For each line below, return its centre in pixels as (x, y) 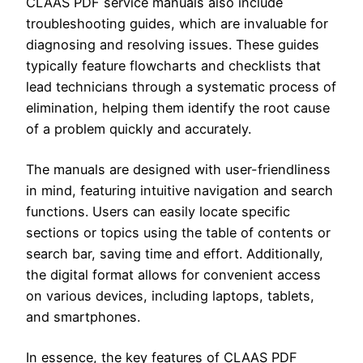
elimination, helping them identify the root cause (178, 107)
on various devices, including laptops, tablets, (170, 295)
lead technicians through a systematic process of (181, 86)
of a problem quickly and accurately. (139, 128)
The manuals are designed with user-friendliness (178, 169)
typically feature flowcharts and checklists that (173, 65)
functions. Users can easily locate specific (158, 211)
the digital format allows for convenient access (173, 274)
